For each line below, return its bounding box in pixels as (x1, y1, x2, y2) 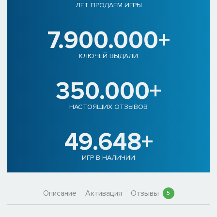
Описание (43, 188, 77, 198)
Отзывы (130, 188, 161, 198)
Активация (85, 188, 122, 198)
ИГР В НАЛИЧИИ (82, 153, 135, 162)
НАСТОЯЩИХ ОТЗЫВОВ (69, 102, 148, 111)
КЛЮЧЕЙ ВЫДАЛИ (79, 51, 138, 60)
